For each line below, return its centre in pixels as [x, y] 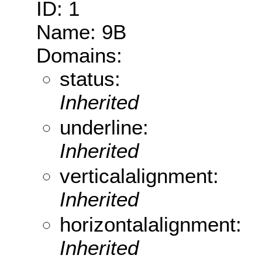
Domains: [79, 56]
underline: [104, 127]
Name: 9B [81, 32]
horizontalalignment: [151, 225]
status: [90, 79]
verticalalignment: [139, 176]
